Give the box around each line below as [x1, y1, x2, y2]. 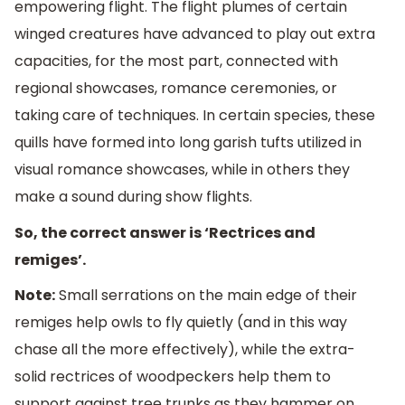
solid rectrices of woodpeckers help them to [14, 366, 331, 388]
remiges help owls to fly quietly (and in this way [14, 312, 347, 334]
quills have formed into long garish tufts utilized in [14, 132, 362, 154]
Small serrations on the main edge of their [55, 285, 357, 306]
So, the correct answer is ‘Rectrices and [14, 221, 316, 243]
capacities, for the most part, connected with [14, 51, 338, 72]
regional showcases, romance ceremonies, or [14, 78, 337, 99]
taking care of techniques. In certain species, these [14, 105, 375, 127]
